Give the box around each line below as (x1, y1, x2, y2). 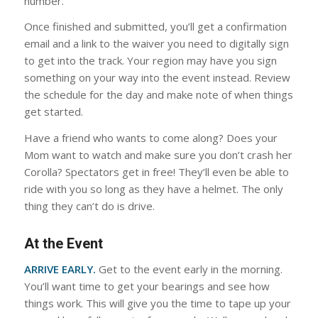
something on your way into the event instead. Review (23, 70, 290, 85)
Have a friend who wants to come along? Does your (23, 131, 278, 146)
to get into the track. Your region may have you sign (23, 53, 277, 68)
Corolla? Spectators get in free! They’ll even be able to (23, 165, 289, 180)
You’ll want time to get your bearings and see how (23, 278, 270, 293)
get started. (23, 104, 83, 119)
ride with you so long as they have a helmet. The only (23, 182, 283, 197)
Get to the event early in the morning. (95, 261, 283, 276)
